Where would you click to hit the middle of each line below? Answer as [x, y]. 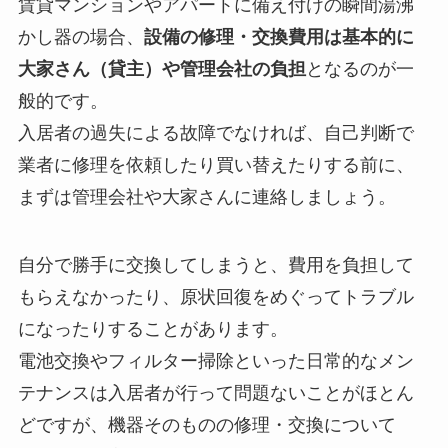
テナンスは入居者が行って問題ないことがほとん [215, 392]
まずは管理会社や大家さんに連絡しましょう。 [206, 196]
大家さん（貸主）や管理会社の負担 [161, 68]
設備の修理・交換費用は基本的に [278, 36]
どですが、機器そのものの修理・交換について [206, 424]
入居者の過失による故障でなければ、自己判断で [215, 132]
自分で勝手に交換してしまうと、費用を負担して [215, 264]
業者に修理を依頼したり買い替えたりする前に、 [215, 164]
